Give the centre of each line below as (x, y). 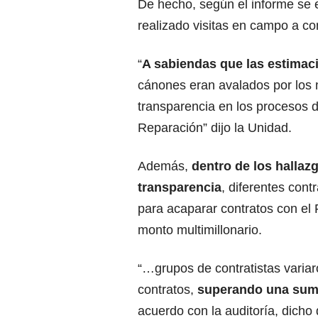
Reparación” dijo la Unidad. (215, 128)
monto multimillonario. (200, 230)
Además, (165, 166)
